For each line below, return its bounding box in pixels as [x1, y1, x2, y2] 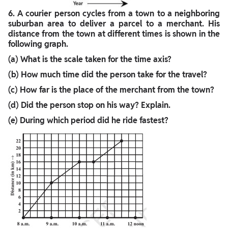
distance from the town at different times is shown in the [8, 28, 220, 39]
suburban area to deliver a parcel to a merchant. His [8, 18, 220, 29]
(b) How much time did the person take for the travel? [8, 69, 207, 80]
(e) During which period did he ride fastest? [8, 115, 168, 126]
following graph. [8, 38, 68, 49]
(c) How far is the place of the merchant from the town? [8, 84, 214, 95]
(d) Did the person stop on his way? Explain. [8, 99, 170, 110]
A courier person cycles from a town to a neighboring [17, 8, 220, 19]
